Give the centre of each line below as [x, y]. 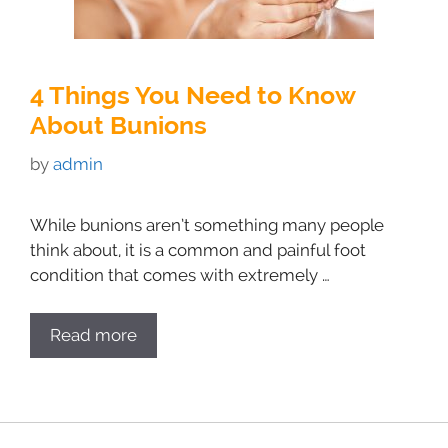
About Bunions [118, 125]
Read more [93, 335]
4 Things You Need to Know [192, 95]
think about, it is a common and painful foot [198, 249]
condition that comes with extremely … [180, 274]
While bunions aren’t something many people [207, 224]
